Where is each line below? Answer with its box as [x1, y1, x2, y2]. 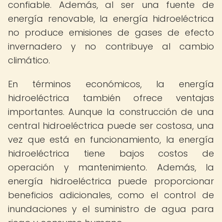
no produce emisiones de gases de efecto [8, 26, 214, 39]
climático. [8, 54, 50, 66]
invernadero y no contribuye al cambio [8, 40, 214, 53]
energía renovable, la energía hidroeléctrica [8, 12, 214, 25]
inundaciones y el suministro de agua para [8, 203, 214, 215]
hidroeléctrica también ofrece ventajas [8, 92, 214, 104]
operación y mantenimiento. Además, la [8, 161, 214, 173]
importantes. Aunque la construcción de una [8, 106, 214, 118]
